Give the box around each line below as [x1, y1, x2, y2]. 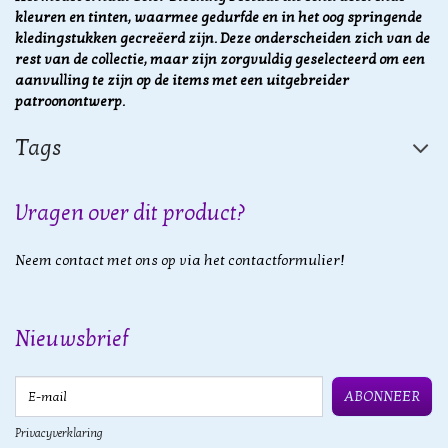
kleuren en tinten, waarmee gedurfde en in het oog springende [15, 9, 422, 27]
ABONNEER [344, 388, 420, 406]
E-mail [14, 377, 60, 395]
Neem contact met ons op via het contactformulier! [15, 252, 345, 270]
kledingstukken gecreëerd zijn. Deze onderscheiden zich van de [15, 30, 430, 48]
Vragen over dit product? [15, 200, 245, 227]
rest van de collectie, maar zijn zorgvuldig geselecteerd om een [15, 51, 425, 69]
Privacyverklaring [15, 426, 103, 441]
